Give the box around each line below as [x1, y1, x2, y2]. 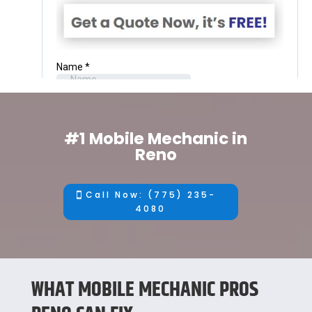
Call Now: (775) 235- [85, 189, 216, 201]
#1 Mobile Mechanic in [64, 127, 248, 150]
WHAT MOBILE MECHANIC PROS [31, 274, 258, 306]
